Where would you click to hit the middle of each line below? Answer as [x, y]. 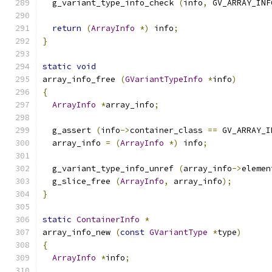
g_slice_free [79, 181]
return [67, 28]
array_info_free [81, 79]
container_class [169, 130]
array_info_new [79, 232]
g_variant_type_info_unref [110, 168]
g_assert [69, 130]
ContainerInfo [108, 219]
